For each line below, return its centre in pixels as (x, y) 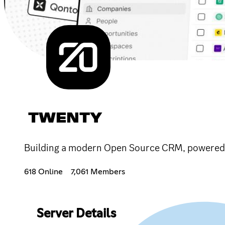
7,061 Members (98, 172)
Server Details (76, 214)
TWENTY (65, 118)
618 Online (43, 172)
